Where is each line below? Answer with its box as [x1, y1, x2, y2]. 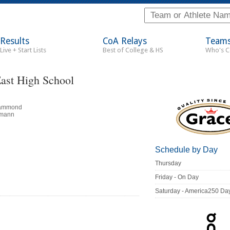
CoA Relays [103, 36, 147, 46]
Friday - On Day [155, 174, 199, 181]
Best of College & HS [103, 46, 163, 54]
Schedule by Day [155, 145, 218, 155]
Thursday [155, 160, 182, 167]
